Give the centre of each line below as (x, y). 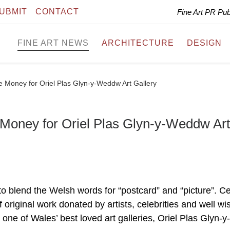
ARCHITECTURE (138, 43)
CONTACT (57, 12)
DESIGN (204, 43)
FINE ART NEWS (53, 43)
